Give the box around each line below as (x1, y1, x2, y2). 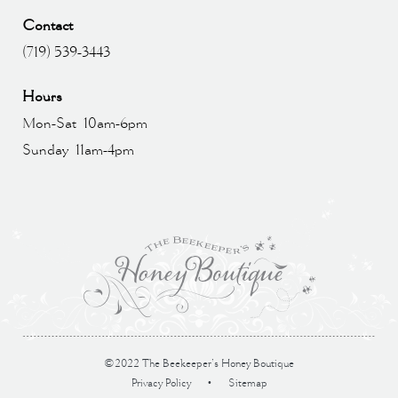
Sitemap (227, 376, 267, 391)
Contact (22, 16, 73, 36)
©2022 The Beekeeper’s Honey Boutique (104, 356, 294, 371)
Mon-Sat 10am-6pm (22, 114, 147, 133)
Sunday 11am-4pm (22, 140, 134, 160)
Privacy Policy (131, 376, 191, 391)
